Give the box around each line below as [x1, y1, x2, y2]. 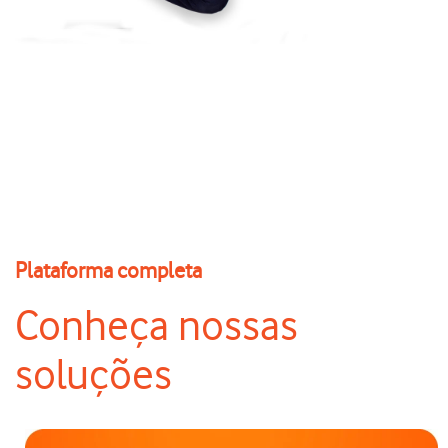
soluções [15, 349, 172, 401]
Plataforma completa [15, 256, 202, 284]
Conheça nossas [15, 300, 298, 352]
